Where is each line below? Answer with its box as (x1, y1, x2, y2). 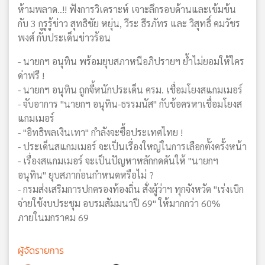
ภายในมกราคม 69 (18, 211, 89, 224)
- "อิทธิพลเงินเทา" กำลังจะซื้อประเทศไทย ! (18, 125, 183, 138)
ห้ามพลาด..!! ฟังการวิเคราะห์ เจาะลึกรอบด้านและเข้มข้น (18, 2, 236, 15)
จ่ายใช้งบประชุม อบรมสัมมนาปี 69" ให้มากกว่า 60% (18, 196, 221, 209)
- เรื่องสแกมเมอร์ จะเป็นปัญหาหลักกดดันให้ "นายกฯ (18, 154, 218, 167)
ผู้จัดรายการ (18, 243, 64, 257)
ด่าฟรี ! (18, 69, 44, 82)
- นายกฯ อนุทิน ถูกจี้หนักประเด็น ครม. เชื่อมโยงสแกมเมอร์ (18, 83, 243, 96)
